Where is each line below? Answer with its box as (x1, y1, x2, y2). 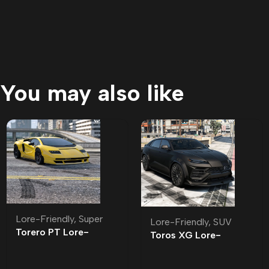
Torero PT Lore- (16, 226, 89, 238)
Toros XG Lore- (150, 229, 221, 241)
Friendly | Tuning (16, 240, 89, 252)
